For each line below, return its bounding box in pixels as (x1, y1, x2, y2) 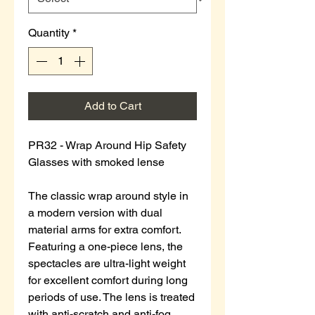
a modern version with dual (28, 205, 162, 219)
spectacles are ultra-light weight (28, 256, 186, 270)
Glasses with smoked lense (28, 155, 165, 169)
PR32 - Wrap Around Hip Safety (28, 138, 186, 152)
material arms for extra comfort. (28, 222, 181, 236)
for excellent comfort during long (28, 273, 188, 287)
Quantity (28, 25, 70, 39)
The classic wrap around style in (28, 188, 188, 202)
